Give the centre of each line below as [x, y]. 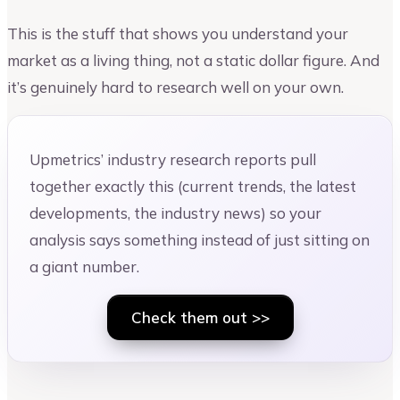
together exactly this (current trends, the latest [193, 186]
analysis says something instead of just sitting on [200, 239]
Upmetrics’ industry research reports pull [173, 159]
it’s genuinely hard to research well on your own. [175, 87]
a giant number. [84, 266]
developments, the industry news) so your [175, 212]
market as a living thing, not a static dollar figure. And [193, 61]
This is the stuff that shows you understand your [178, 34]
